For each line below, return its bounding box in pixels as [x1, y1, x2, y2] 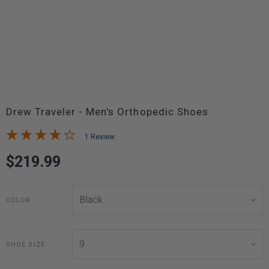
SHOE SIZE [6, 240, 45, 249]
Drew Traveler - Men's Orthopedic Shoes [6, 106, 208, 118]
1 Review [85, 133, 115, 142]
